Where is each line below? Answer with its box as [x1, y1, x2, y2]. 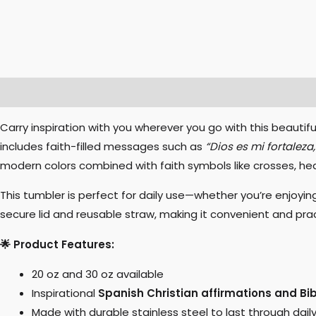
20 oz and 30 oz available [32, 266, 164, 281]
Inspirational [32, 285, 98, 300]
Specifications [219, 85, 301, 100]
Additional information [78, 85, 206, 100]
